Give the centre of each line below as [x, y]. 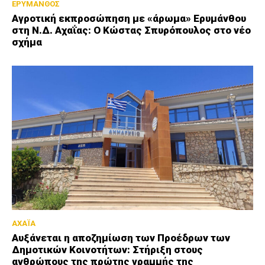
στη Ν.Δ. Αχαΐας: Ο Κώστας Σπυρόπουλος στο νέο [131, 30]
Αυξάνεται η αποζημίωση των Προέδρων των [121, 238]
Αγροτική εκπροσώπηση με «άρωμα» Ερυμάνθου [129, 18]
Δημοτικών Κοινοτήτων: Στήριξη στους [107, 250]
